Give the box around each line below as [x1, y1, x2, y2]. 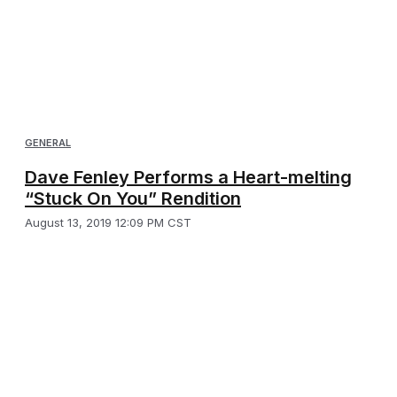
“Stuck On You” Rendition [25, 188, 241, 210]
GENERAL [25, 136, 71, 150]
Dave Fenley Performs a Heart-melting [25, 167, 352, 189]
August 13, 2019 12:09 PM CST [25, 215, 191, 230]
